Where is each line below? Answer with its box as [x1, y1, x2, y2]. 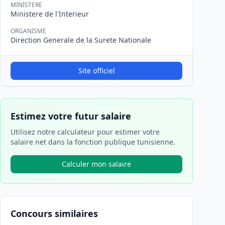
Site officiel [78, 66, 115, 75]
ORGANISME [11, 27, 46, 35]
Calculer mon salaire [62, 159, 131, 169]
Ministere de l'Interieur [11, 9, 89, 19]
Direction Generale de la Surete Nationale [11, 35, 151, 45]
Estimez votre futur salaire [11, 110, 131, 122]
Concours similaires [11, 207, 98, 219]
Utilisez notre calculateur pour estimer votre [11, 127, 160, 137]
